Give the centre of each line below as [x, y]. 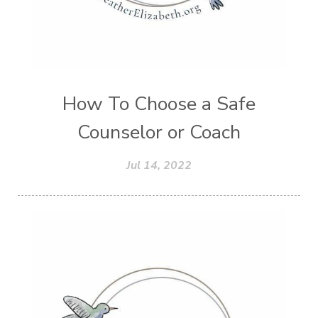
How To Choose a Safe [159, 104]
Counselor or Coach [159, 132]
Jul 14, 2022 [159, 166]
